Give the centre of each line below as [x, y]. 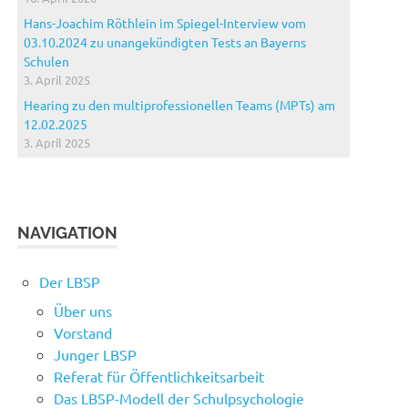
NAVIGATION [68, 233]
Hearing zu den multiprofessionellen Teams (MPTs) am [180, 105]
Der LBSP [70, 282]
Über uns [83, 311]
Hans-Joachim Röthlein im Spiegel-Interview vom [165, 23]
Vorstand [83, 333]
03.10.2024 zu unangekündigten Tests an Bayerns [165, 42]
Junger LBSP [96, 355]
